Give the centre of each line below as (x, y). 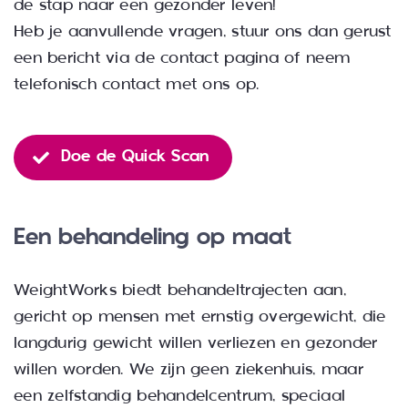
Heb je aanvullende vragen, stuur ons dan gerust (202, 32)
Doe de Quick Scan (135, 157)
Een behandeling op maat (152, 238)
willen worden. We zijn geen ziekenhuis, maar (188, 370)
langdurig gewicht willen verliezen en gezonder (195, 343)
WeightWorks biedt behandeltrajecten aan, (179, 291)
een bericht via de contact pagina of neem (182, 58)
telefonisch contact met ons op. (136, 85)
